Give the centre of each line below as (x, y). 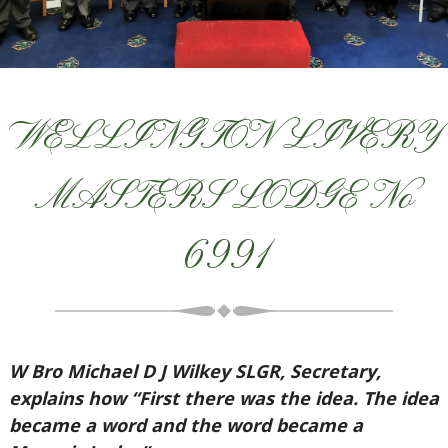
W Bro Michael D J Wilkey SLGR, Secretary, (194, 371)
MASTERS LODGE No (224, 198)
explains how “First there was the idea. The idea (223, 398)
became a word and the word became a (185, 425)
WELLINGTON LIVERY (223, 138)
